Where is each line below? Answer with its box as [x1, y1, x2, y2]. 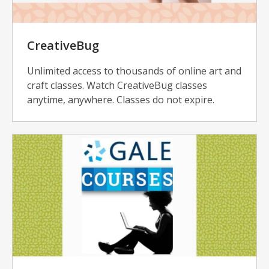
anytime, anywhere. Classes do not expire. [27, 93, 214, 107]
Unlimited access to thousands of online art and [27, 64, 241, 78]
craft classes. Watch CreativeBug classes [27, 79, 207, 92]
